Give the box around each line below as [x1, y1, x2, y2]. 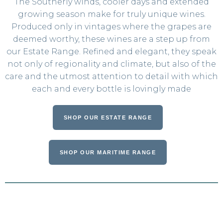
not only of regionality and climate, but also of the [7, 59, 216, 69]
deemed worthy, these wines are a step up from [13, 34, 210, 44]
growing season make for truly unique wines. [17, 9, 206, 19]
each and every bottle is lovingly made [32, 84, 191, 94]
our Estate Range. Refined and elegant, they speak [6, 46, 217, 56]
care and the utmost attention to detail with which [5, 71, 218, 81]
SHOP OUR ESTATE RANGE [63, 114, 152, 120]
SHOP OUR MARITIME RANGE [59, 149, 156, 155]
